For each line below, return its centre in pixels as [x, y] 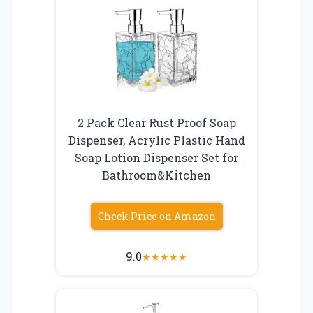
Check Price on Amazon [156, 216]
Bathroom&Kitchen [156, 175]
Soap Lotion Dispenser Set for [156, 157]
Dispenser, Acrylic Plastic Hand [156, 140]
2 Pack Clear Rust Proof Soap [156, 122]
